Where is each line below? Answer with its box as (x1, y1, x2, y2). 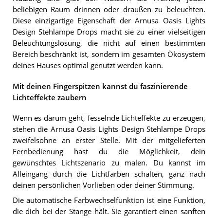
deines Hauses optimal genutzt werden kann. (12, 61, 163, 71)
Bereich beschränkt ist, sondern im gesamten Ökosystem (12, 50, 205, 59)
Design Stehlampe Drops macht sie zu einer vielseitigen (12, 27, 205, 37)
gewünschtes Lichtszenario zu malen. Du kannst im (12, 158, 205, 167)
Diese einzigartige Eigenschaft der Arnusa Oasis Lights (12, 16, 205, 26)
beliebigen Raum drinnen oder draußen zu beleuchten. (12, 5, 205, 15)
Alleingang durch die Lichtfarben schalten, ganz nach (12, 169, 205, 179)
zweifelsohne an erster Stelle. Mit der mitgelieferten (12, 135, 205, 145)
